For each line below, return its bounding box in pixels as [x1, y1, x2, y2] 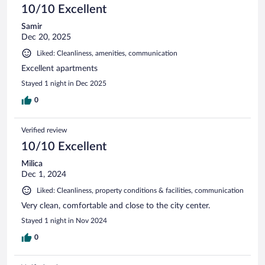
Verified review [21, 126, 67, 134]
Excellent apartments [21, 64, 98, 73]
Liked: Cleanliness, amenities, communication [37, 49, 177, 57]
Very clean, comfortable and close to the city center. [21, 201, 210, 210]
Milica [21, 159, 43, 168]
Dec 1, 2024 [21, 170, 66, 179]
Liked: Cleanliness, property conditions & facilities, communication [37, 186, 244, 194]
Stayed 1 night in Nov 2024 [21, 216, 107, 224]
